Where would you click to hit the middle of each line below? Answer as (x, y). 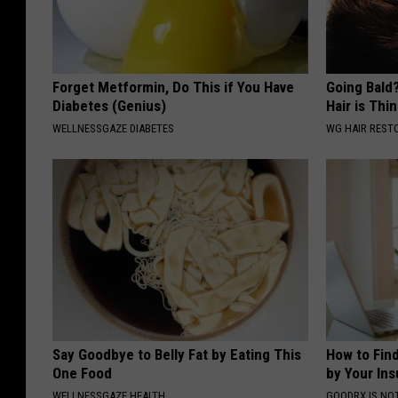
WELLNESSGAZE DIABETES (113, 128)
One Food (82, 373)
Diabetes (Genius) (109, 105)
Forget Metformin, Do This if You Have (173, 87)
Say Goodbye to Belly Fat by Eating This (177, 354)
